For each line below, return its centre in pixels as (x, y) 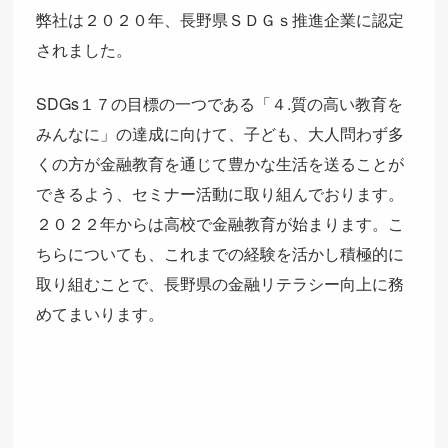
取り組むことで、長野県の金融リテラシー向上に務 (219, 284)
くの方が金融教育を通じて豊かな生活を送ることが (219, 164)
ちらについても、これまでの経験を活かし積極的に (219, 254)
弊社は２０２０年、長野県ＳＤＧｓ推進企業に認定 (219, 20)
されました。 (83, 50)
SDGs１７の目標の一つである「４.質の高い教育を (219, 104)
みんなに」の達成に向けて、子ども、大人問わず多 (219, 134)
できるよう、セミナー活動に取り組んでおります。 (219, 194)
